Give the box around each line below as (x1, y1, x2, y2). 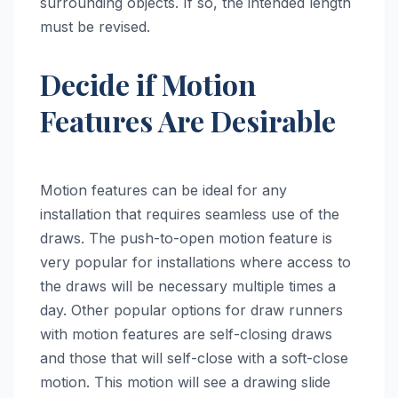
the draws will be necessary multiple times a (40, 276, 336, 295)
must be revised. (40, 17, 150, 36)
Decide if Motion (40, 64, 256, 103)
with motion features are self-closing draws (40, 324, 332, 343)
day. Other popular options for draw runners (40, 300, 343, 319)
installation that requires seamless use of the (40, 204, 339, 223)
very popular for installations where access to (40, 252, 351, 271)
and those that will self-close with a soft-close (40, 348, 348, 367)
